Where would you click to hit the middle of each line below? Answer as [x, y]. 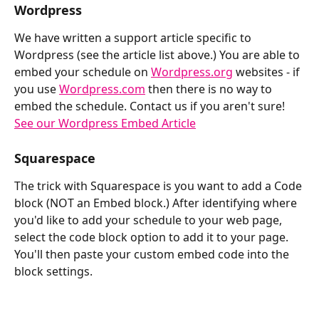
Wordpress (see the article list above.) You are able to [158, 55]
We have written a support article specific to [134, 38]
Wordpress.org [192, 72]
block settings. [55, 271]
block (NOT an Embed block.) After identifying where [157, 203]
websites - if [268, 72]
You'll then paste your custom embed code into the [153, 254]
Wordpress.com [102, 89]
